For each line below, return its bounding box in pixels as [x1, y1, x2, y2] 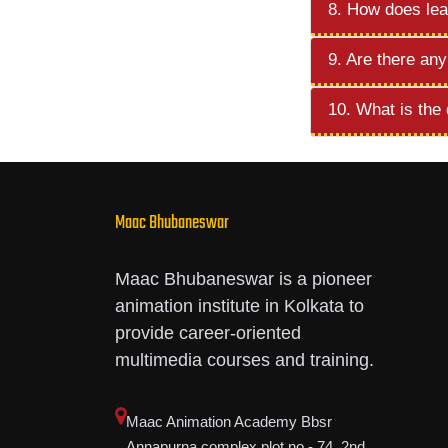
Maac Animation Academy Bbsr [125, 413, 332, 430]
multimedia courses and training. [114, 350, 374, 370]
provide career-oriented [114, 323, 301, 343]
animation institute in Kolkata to [114, 296, 364, 316]
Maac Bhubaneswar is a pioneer [114, 269, 372, 289]
